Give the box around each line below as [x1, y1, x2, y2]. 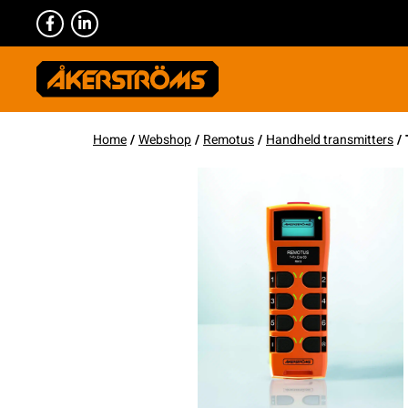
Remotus [203, 130, 254, 149]
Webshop [138, 130, 191, 149]
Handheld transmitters [266, 130, 393, 149]
